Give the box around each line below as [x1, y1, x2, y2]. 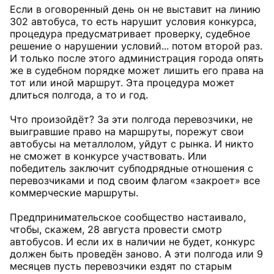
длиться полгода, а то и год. [10, 89, 148, 101]
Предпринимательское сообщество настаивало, [10, 211, 246, 223]
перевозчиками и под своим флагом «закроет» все [10, 174, 260, 187]
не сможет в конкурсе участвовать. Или [10, 150, 207, 162]
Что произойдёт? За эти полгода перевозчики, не [10, 113, 253, 125]
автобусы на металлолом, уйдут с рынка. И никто [10, 138, 254, 150]
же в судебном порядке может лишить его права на [10, 64, 264, 76]
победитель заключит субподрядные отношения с [10, 162, 253, 174]
